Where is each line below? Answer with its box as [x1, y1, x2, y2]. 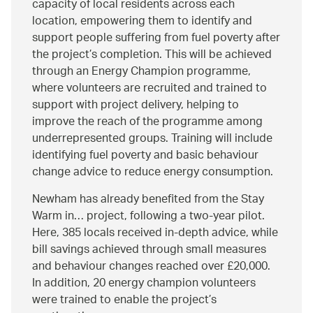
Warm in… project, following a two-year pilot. [32, 204, 265, 229]
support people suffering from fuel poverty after [32, 26, 280, 51]
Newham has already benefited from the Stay [32, 187, 264, 212]
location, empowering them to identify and [32, 9, 252, 34]
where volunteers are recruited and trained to [32, 76, 267, 101]
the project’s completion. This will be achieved [32, 43, 272, 68]
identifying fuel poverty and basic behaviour [32, 143, 259, 168]
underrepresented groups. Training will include [32, 126, 272, 152]
